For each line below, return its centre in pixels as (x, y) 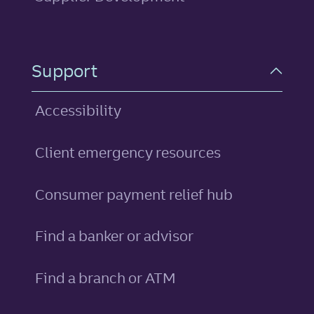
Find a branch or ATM (106, 278)
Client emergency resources (128, 152)
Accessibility (78, 111)
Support (65, 70)
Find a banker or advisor (115, 236)
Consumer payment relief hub (134, 194)
